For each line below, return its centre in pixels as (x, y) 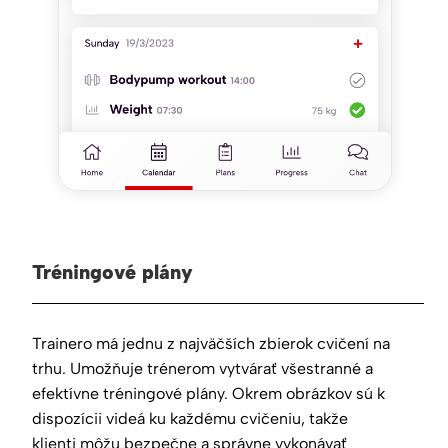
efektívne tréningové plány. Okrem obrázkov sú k (208, 393)
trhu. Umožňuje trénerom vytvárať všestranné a (202, 368)
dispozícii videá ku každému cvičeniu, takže (190, 418)
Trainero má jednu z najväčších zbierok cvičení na (211, 343)
